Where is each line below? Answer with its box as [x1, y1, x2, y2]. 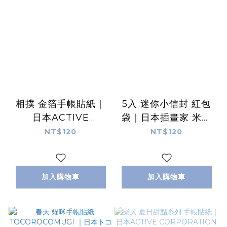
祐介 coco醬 [139, 125, 194, 137]
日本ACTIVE [32, 111, 89, 123]
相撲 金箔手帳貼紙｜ [16, 98, 105, 109]
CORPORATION [22, 125, 99, 137]
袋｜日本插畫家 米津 [122, 111, 211, 123]
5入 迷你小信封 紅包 [122, 98, 211, 109]
